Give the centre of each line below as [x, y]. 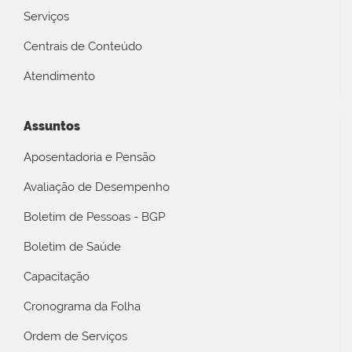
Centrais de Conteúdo [83, 46]
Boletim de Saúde [72, 247]
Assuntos [52, 126]
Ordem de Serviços [75, 337]
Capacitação [57, 277]
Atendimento [59, 76]
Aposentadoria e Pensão [90, 158]
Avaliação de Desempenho [97, 187]
